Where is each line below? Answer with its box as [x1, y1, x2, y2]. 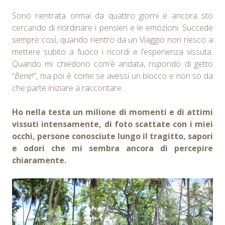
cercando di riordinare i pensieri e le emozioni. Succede [12, 22, 213, 33]
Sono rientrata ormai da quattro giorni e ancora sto [12, 10, 213, 21]
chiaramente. [12, 154, 66, 166]
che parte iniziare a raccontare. [12, 82, 123, 93]
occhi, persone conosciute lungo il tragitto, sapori [12, 130, 213, 142]
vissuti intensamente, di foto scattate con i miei [12, 118, 213, 130]
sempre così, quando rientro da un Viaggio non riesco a [12, 34, 213, 45]
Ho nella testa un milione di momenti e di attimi [12, 106, 213, 118]
